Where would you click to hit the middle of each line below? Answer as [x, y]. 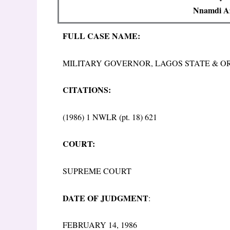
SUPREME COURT [97, 170]
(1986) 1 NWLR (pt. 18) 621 [110, 117]
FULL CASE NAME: [101, 36]
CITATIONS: [87, 90]
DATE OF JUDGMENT [106, 198]
